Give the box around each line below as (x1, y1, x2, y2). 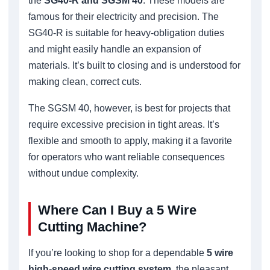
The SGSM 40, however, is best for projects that (28, 103, 230, 114)
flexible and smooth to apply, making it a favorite (28, 136, 232, 146)
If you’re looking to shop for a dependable (28, 248, 207, 259)
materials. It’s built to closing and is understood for (28, 60, 240, 71)
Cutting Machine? (38, 219, 146, 235)
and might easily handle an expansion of (28, 44, 201, 55)
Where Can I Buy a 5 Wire (38, 202, 196, 218)
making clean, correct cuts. (28, 77, 142, 87)
